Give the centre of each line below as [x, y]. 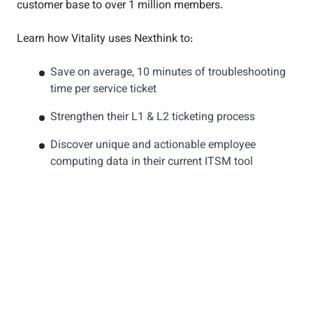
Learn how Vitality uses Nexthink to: [105, 39]
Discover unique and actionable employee [153, 146]
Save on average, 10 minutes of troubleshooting [168, 73]
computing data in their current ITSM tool [152, 162]
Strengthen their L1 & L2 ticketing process [153, 118]
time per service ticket [103, 90]
